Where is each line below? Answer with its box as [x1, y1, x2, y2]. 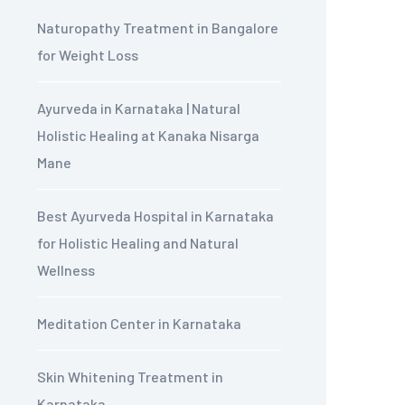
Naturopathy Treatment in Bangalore [37, 19, 278, 37]
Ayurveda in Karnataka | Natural [37, 99, 240, 118]
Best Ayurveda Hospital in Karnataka [37, 207, 274, 225]
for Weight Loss [37, 46, 138, 64]
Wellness [37, 261, 95, 279]
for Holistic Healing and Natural [37, 234, 239, 252]
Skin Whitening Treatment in [37, 368, 223, 386]
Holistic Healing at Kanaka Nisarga [37, 127, 259, 145]
